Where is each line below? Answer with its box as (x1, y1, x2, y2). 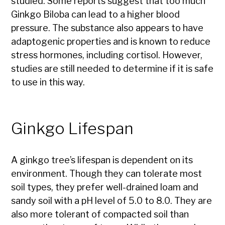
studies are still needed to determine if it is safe (11, 63, 214, 74)
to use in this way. (11, 77, 85, 88)
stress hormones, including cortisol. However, (11, 50, 203, 61)
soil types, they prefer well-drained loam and (11, 182, 199, 193)
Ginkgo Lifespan (11, 119, 134, 139)
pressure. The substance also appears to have (11, 23, 204, 34)
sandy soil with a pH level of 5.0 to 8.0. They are (11, 195, 212, 206)
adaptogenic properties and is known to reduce (11, 36, 211, 47)
